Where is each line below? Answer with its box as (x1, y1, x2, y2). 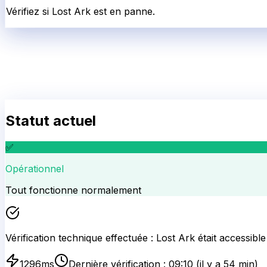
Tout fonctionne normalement (5, 184, 141, 196)
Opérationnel (5, 162, 64, 175)
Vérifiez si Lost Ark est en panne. (6, 5, 155, 17)
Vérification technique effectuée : (5, 231, 156, 244)
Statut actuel (5, 111, 96, 129)
